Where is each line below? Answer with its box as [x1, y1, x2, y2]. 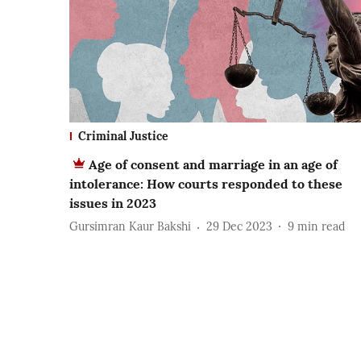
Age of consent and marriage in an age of [89, 156, 338, 172]
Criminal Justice [78, 128, 168, 143]
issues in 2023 [69, 194, 156, 211]
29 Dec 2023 [206, 219, 272, 234]
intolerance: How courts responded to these [69, 175, 342, 192]
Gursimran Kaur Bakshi [69, 219, 191, 234]
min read [297, 219, 345, 234]
